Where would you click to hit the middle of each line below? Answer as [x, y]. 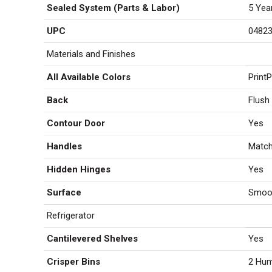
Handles [64, 146]
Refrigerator [71, 216]
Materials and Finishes [91, 54]
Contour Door [76, 123]
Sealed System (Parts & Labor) [113, 8]
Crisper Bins [73, 262]
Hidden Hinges [79, 169]
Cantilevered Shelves [92, 239]
